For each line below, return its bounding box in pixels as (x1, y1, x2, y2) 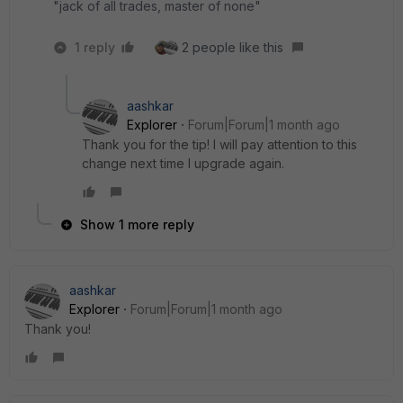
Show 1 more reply (80, 217, 194, 232)
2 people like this (182, 40, 283, 55)
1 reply (75, 40, 115, 55)
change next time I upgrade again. (82, 156, 284, 171)
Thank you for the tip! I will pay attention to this (82, 137, 357, 152)
